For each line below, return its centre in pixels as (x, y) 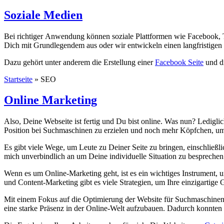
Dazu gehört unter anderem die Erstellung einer (79, 62)
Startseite (18, 79)
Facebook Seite (179, 62)
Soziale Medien (43, 15)
